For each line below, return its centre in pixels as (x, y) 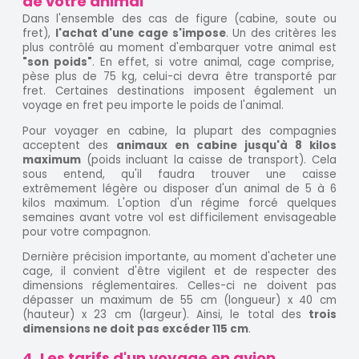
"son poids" (58, 63)
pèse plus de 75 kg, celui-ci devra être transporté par (179, 77)
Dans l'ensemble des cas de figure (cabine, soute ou (179, 19)
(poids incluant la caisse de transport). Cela (209, 159)
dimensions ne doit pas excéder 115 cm (135, 329)
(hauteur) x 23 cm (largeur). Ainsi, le (131, 314)
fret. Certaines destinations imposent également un (179, 91)
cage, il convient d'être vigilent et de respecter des (179, 271)
